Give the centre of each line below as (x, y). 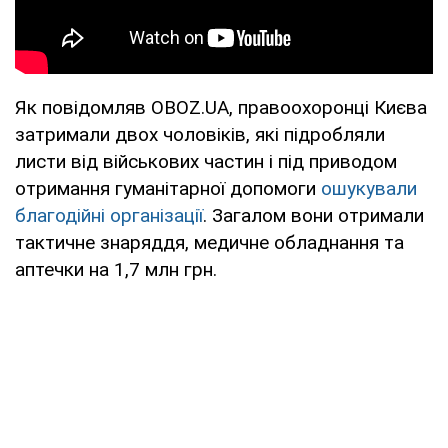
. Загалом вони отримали (313, 215)
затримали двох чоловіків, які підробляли (200, 134)
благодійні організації (109, 215)
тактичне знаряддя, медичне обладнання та (209, 242)
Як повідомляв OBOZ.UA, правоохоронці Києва (221, 107)
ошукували (369, 188)
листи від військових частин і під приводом (206, 161)
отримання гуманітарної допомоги (168, 188)
